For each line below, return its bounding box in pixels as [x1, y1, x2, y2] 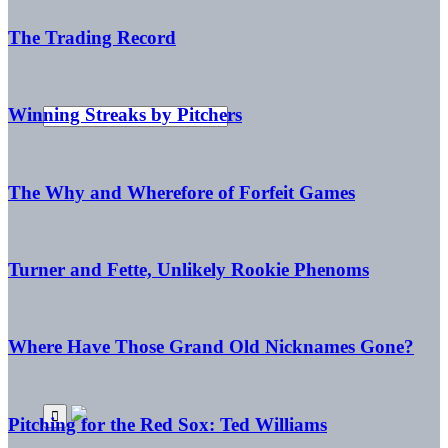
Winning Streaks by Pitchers [8, 104, 242, 126]
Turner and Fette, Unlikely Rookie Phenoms [8, 259, 369, 281]
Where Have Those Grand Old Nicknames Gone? [8, 336, 414, 358]
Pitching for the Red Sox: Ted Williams [8, 413, 327, 435]
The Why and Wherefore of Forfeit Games [8, 181, 355, 203]
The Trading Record [8, 26, 176, 48]
